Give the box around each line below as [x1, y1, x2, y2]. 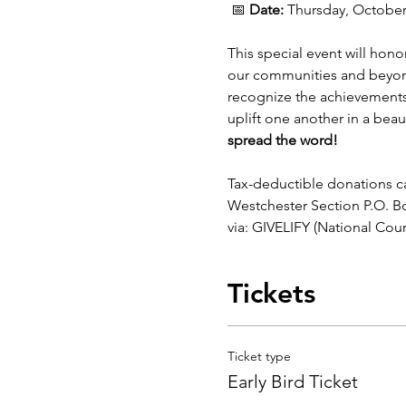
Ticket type [227, 348, 291, 364]
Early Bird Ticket [227, 371, 358, 392]
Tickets [227, 277, 315, 310]
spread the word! [227, 131, 338, 149]
